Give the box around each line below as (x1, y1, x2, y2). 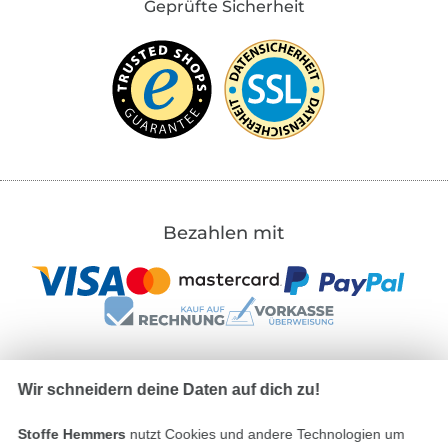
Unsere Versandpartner (118, 396, 329, 419)
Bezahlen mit (163, 221, 285, 244)
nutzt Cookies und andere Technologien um (125, 426, 405, 442)
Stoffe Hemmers (17, 426, 126, 442)
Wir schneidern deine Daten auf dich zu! (17, 381, 320, 398)
